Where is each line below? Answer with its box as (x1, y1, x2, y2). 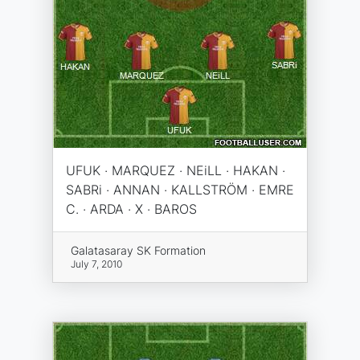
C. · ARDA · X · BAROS (66, 201, 197, 217)
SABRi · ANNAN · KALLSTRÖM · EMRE (66, 182, 294, 198)
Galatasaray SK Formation (70, 243, 206, 257)
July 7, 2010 (70, 258, 122, 270)
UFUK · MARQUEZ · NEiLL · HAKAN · (66, 162, 285, 178)
